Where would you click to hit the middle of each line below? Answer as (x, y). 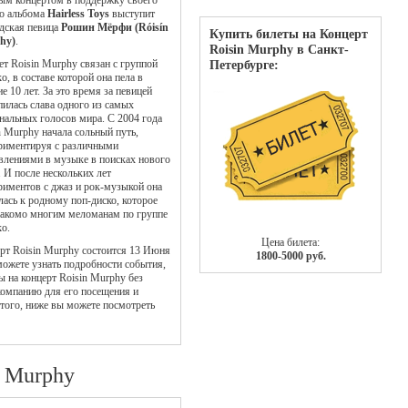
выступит (132, 14)
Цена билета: (291, 242)
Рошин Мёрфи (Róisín (115, 27)
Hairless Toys (78, 14)
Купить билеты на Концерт (289, 34)
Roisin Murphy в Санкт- (279, 49)
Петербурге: (244, 65)
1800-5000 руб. (291, 256)
